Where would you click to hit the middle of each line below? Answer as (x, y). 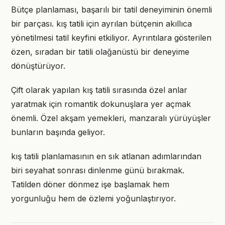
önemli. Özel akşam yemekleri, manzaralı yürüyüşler (111, 118)
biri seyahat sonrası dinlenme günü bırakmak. (98, 170)
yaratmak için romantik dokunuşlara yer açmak (101, 104)
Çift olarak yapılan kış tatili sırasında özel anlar (99, 90)
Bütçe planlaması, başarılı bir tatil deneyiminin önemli (111, 10)
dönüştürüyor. (38, 66)
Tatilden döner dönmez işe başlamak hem (90, 184)
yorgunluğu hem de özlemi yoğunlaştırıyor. (93, 198)
